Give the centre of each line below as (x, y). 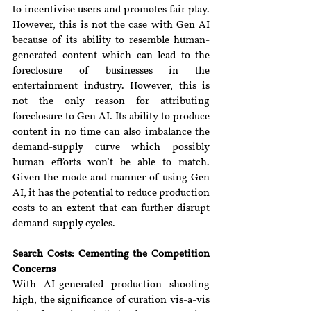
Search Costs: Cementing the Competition (111, 254)
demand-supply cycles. (64, 224)
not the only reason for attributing (111, 102)
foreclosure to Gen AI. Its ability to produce (111, 117)
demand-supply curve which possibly (111, 148)
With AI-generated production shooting (111, 285)
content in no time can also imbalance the (111, 132)
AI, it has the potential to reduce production (111, 193)
